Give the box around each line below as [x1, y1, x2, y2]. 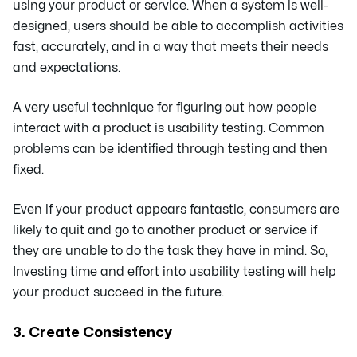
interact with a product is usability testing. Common [13, 121, 324, 135]
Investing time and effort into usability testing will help [13, 265, 336, 278]
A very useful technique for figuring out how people [13, 100, 316, 114]
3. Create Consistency [13, 325, 172, 339]
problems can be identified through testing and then [13, 142, 328, 155]
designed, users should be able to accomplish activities [13, 19, 343, 33]
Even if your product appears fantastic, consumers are [13, 202, 339, 216]
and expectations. [13, 61, 120, 74]
